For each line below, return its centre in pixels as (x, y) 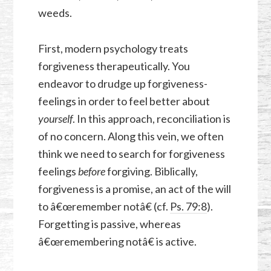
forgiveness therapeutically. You (114, 66)
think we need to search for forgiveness (131, 154)
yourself (55, 119)
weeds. (55, 13)
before (91, 171)
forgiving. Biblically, (151, 171)
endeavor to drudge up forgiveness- (122, 84)
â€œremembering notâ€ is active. (117, 242)
